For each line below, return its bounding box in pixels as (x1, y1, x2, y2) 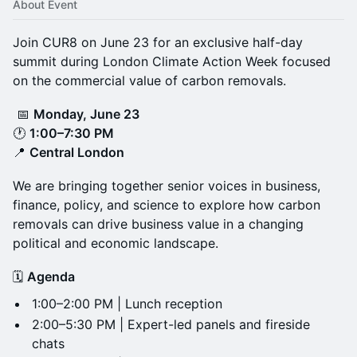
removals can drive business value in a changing (13, 216, 304, 232)
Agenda (27, 269, 75, 284)
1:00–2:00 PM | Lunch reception (32, 296, 222, 312)
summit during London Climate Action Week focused (13, 53, 331, 69)
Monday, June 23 (33, 106, 139, 122)
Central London (29, 144, 124, 160)
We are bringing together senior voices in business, (13, 178, 320, 194)
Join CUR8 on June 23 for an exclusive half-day (13, 34, 303, 50)
